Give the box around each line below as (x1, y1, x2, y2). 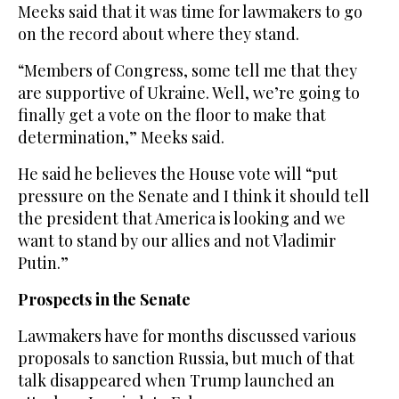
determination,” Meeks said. (18, 126, 224, 149)
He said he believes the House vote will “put (18, 163, 338, 185)
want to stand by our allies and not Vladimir (18, 230, 336, 252)
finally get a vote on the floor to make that (18, 104, 326, 126)
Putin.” (18, 252, 69, 274)
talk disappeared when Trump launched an (18, 370, 335, 392)
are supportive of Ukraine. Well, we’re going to (18, 82, 360, 104)
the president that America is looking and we (18, 208, 346, 230)
